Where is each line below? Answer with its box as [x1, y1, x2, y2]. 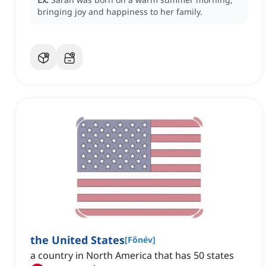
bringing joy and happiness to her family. [37, 6, 202, 18]
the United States [30, 233, 125, 248]
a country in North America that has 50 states [30, 249, 234, 262]
